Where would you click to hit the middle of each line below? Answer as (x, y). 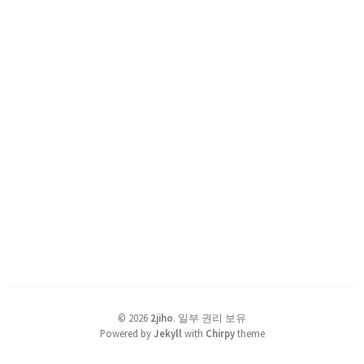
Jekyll (167, 333)
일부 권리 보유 (212, 317)
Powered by (126, 333)
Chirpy (220, 333)
